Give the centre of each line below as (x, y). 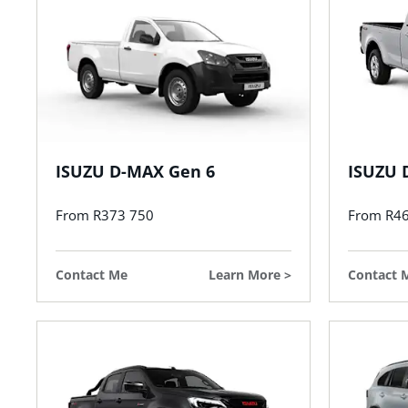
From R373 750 (105, 215)
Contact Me (92, 275)
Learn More (245, 275)
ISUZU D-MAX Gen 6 (135, 172)
